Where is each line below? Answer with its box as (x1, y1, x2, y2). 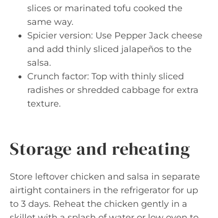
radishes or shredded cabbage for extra (27, 85, 199, 95)
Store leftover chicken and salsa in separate (10, 171, 200, 182)
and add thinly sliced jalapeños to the (27, 44, 192, 54)
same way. (27, 17, 73, 27)
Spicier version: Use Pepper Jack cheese (27, 30, 202, 41)
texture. (27, 98, 61, 109)
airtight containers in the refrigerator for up (10, 185, 198, 196)
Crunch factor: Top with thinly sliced (27, 71, 184, 82)
